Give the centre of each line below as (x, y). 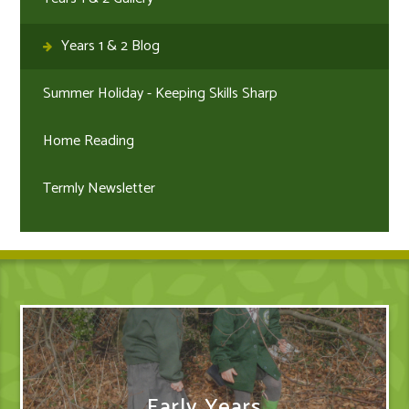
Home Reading (89, 141)
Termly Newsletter (100, 188)
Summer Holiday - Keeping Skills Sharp (161, 93)
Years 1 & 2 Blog (111, 46)
